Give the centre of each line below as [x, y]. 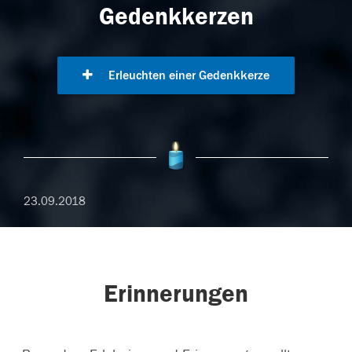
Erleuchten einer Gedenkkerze [187, 76]
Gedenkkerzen [176, 17]
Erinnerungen [176, 294]
